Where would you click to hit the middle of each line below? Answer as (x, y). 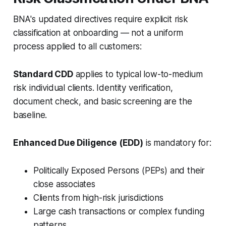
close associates (64, 184)
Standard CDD (43, 74)
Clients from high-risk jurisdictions (98, 197)
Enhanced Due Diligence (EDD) (78, 143)
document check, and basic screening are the (102, 101)
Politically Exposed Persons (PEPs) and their (119, 170)
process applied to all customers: (77, 46)
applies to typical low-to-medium (138, 74)
